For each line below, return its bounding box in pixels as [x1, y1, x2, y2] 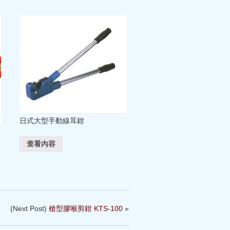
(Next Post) [10, 204, 49, 213]
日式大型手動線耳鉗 [19, 116, 84, 125]
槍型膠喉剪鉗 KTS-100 [49, 204, 123, 213]
